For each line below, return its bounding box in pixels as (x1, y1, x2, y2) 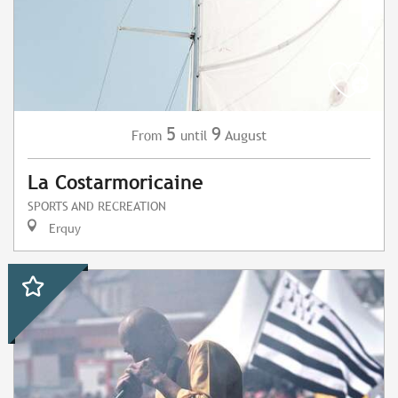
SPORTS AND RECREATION (28, 198, 166, 214)
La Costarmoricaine (28, 171, 203, 195)
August (225, 127, 267, 145)
